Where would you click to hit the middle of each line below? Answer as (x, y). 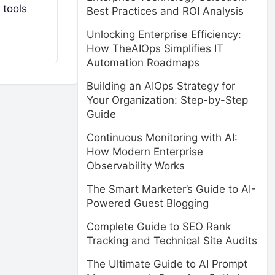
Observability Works (136, 166)
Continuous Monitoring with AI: (162, 137)
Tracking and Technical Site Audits (172, 241)
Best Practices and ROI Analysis (165, 11)
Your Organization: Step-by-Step (167, 100)
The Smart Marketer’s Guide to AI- (171, 189)
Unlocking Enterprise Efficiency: (164, 34)
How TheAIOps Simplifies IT (155, 48)
